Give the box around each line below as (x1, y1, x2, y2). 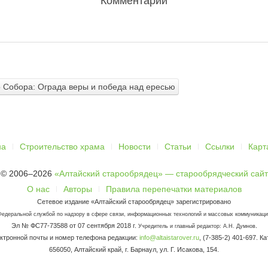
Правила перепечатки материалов (105, 184, 242, 194)
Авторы (63, 184, 92, 194)
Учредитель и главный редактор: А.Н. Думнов (138, 223, 255, 229)
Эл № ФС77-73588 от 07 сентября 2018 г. (11, 221, 138, 229)
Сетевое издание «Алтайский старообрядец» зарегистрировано (37, 197, 231, 205)
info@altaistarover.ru (139, 233, 199, 241)
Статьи (164, 141, 191, 151)
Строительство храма (19, 141, 105, 151)
